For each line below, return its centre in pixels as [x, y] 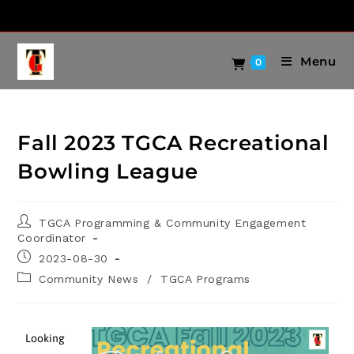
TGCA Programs [206, 279]
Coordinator [52, 238]
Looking [45, 338]
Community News [89, 279]
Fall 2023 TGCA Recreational [173, 143]
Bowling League [108, 171]
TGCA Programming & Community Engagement [173, 223]
